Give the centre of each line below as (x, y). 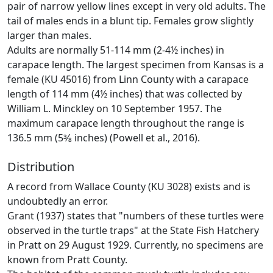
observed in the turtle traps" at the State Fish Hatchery (133, 230)
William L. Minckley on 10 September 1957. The (115, 108)
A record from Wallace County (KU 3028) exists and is (129, 186)
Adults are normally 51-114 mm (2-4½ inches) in (116, 50)
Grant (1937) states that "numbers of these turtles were (136, 215)
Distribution (41, 166)
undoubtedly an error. (58, 201)
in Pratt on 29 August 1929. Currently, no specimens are (135, 245)
